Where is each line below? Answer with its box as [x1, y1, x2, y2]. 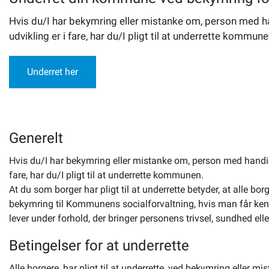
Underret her [27, 66, 78, 77]
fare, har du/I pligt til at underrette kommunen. [9, 169, 204, 181]
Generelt [9, 130, 63, 147]
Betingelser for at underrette [9, 237, 189, 254]
